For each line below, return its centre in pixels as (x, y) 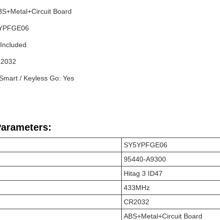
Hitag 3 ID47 (143, 173)
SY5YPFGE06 (146, 145)
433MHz (137, 188)
